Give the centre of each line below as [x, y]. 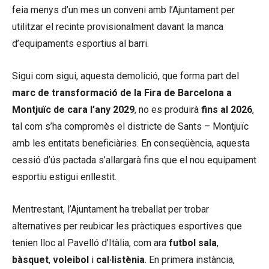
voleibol [72, 259]
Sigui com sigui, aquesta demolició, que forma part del [125, 76]
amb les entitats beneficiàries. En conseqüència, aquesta [131, 143]
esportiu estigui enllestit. [64, 177]
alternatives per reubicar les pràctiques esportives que [127, 226]
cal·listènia [120, 259]
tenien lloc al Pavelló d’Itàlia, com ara [90, 243]
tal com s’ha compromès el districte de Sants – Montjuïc [130, 126]
